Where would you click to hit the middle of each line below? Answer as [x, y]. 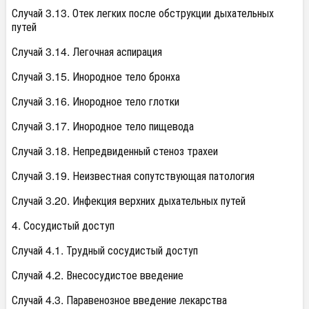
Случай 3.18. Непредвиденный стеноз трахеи [115, 151]
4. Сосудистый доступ [63, 226]
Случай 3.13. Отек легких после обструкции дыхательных [143, 13]
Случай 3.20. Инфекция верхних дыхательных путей [129, 201]
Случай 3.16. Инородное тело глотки [96, 101]
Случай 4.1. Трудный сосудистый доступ [105, 250]
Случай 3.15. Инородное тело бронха [96, 77]
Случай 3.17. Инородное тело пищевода [103, 126]
